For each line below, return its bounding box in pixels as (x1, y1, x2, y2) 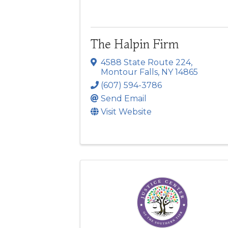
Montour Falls (101, 67, 158, 77)
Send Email (101, 93, 147, 103)
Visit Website (101, 106, 152, 117)
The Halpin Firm (91, 37, 179, 52)
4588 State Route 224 (101, 57, 191, 67)
